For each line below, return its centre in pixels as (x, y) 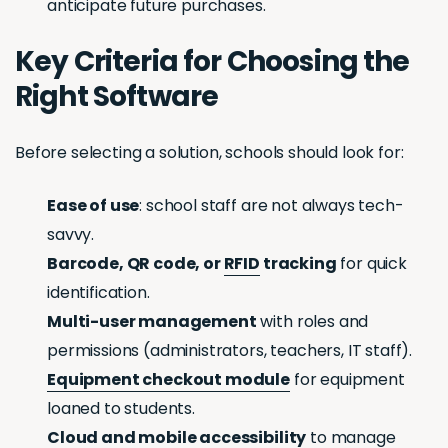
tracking (298, 264)
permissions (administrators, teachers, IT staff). (230, 351)
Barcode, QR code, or (135, 264)
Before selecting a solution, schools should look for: (209, 153)
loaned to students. (121, 409)
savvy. (71, 235)
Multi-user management (152, 322)
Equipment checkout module (168, 380)
